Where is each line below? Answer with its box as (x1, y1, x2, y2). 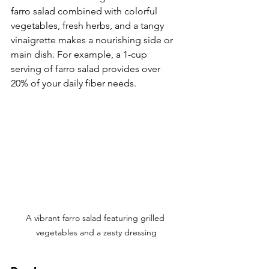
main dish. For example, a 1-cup (11, 49, 150, 61)
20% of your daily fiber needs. (11, 77, 136, 89)
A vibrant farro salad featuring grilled (25, 212, 167, 223)
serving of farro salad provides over (11, 63, 163, 75)
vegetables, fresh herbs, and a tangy (11, 20, 166, 32)
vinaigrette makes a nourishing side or (11, 34, 175, 46)
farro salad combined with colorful (11, 5, 160, 17)
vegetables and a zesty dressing (35, 226, 157, 238)
